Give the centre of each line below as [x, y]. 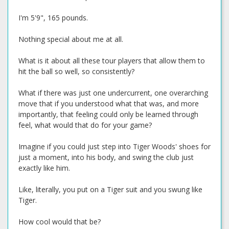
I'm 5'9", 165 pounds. [53, 18]
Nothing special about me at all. [71, 39]
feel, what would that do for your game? [85, 125]
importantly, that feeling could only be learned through [108, 114]
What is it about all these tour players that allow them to [112, 61]
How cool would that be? [60, 222]
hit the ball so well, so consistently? [76, 71]
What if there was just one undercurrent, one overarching [113, 93]
